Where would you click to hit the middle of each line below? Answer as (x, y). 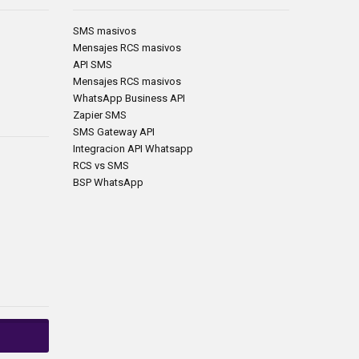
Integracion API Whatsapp (133, 149)
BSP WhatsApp (108, 182)
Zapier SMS (100, 115)
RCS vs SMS (101, 165)
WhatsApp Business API (129, 98)
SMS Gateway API (114, 132)
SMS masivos (105, 31)
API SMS (93, 65)
